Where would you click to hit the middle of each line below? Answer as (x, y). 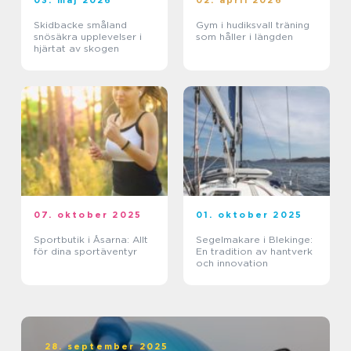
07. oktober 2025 (88, 215)
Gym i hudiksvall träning (236, 25)
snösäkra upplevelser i (88, 37)
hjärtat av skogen (76, 49)
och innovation (232, 263)
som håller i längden (244, 37)
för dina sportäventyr (85, 251)
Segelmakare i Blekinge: (254, 240)
